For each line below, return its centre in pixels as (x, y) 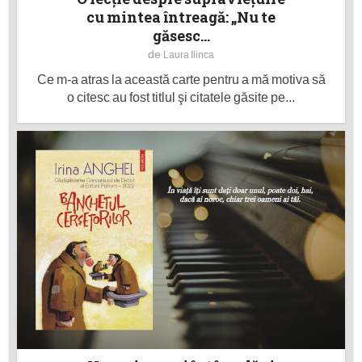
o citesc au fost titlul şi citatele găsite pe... (181, 97)
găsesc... (181, 36)
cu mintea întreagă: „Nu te (181, 17)
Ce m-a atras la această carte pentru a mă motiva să (181, 80)
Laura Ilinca (189, 55)
